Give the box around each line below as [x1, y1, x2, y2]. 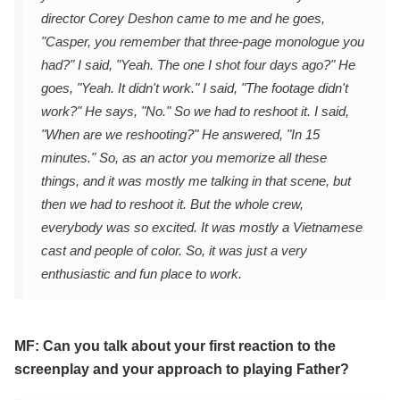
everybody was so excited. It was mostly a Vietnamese [41, 220, 362, 236]
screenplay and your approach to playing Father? [14, 362, 349, 378]
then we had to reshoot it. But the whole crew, [41, 196, 304, 212]
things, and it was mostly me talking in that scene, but [41, 173, 351, 189]
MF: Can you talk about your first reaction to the [14, 338, 336, 354]
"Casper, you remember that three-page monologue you [41, 34, 364, 50]
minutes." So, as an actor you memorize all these [41, 150, 327, 166]
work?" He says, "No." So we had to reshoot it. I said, [41, 104, 349, 120]
